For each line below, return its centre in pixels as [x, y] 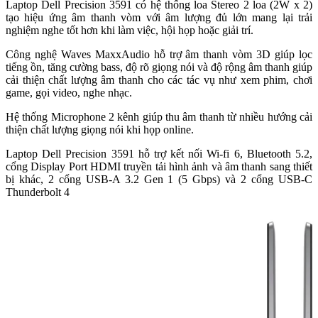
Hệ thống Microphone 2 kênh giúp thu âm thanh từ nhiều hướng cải [159, 117]
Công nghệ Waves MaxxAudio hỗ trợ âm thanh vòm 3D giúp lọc [159, 55]
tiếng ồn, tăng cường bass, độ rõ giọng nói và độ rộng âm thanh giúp [159, 67]
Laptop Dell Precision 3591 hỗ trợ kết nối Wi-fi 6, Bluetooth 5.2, [159, 154]
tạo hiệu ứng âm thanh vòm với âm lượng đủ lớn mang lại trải [159, 18]
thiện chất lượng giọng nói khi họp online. [100, 130]
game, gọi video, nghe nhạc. [69, 93]
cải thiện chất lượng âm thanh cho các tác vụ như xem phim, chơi [159, 80]
